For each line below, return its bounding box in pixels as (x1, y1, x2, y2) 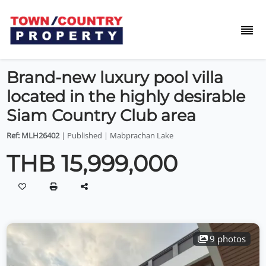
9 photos (210, 233, 246, 245)
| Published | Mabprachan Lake (59, 129, 174, 141)
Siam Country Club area (7, 106, 197, 125)
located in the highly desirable (7, 87, 246, 106)
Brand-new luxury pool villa (7, 68, 224, 87)
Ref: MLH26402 (7, 129, 60, 141)
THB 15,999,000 (7, 150, 178, 177)
